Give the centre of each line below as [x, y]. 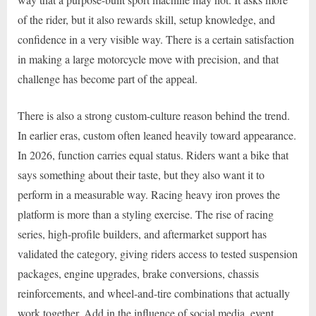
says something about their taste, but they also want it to [141, 175]
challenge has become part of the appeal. [108, 79]
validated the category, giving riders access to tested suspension [158, 254]
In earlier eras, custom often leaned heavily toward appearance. [157, 135]
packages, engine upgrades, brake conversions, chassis [138, 274]
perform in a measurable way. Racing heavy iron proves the [149, 195]
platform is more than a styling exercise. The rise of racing [146, 214]
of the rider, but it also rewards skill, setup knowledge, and [146, 20]
